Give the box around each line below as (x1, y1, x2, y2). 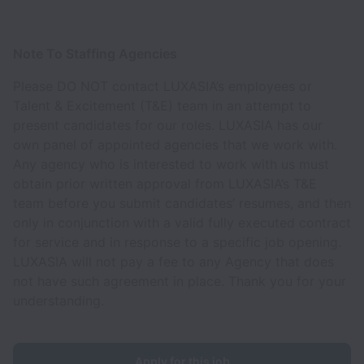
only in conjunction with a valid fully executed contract (13, 214, 351, 231)
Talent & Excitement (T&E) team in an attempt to (13, 97, 311, 114)
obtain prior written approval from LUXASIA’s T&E (13, 175, 317, 192)
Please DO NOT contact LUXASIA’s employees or (13, 78, 312, 94)
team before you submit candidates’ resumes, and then (13, 195, 351, 211)
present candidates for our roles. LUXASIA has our (13, 117, 323, 133)
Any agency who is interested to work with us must (13, 156, 329, 172)
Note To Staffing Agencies (13, 45, 180, 62)
